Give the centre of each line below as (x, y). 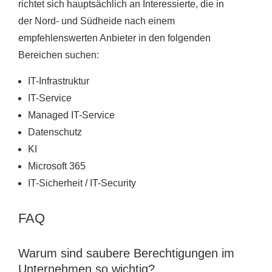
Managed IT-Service (71, 115)
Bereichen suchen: (59, 55)
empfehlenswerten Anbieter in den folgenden (114, 38)
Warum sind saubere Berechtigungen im (126, 253)
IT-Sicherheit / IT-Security (82, 183)
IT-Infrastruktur (59, 81)
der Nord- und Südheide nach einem (97, 21)
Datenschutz (55, 132)
